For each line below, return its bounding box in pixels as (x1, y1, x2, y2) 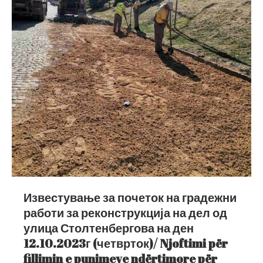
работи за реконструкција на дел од (23, 204, 227, 221)
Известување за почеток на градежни (23, 189, 237, 205)
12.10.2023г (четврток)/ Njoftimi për (23, 235, 228, 251)
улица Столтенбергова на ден (23, 220, 194, 236)
